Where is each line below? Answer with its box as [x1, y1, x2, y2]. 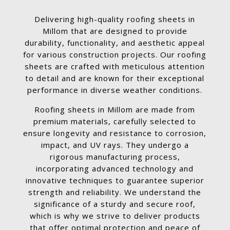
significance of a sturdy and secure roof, [34, 199, 196, 209]
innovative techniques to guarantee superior [25, 175, 204, 186]
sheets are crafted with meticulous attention [25, 61, 205, 72]
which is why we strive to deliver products [29, 210, 200, 221]
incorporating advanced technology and [36, 163, 194, 174]
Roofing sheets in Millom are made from [34, 104, 196, 115]
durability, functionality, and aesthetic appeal [25, 37, 205, 48]
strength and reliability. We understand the [28, 187, 202, 198]
